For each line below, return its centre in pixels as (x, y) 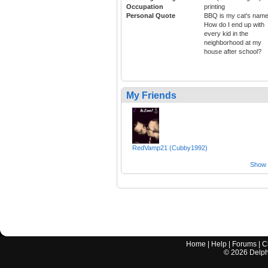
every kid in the (226, 34)
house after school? (233, 52)
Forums (245, 244)
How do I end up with (234, 25)
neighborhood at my (233, 43)
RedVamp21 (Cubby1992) (170, 148)
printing (214, 7)
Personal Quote (151, 16)
